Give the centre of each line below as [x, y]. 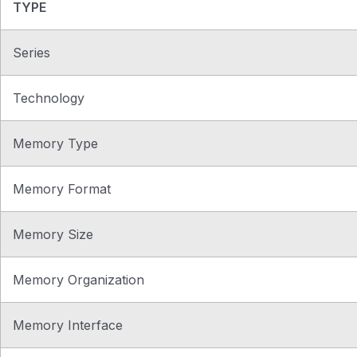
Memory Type [55, 144]
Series [31, 53]
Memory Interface [68, 326]
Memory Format [62, 189]
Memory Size [53, 235]
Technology [49, 98]
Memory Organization [78, 280]
